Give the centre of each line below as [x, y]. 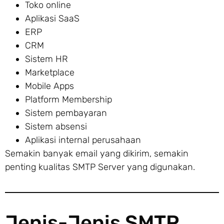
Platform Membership [68, 99]
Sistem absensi [56, 126]
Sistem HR [46, 59]
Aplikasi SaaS [52, 18]
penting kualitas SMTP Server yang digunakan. [100, 167]
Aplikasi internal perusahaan [83, 140]
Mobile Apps [49, 86]
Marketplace [50, 72]
